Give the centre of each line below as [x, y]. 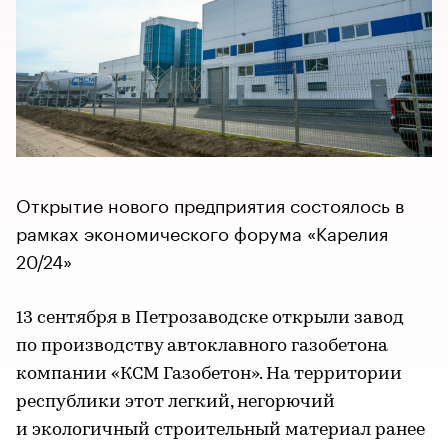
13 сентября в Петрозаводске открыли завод [210, 318]
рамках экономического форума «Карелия [202, 230]
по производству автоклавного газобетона [202, 346]
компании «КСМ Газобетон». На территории [209, 374]
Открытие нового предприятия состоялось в [210, 202]
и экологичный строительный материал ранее [220, 430]
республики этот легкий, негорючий [175, 402]
